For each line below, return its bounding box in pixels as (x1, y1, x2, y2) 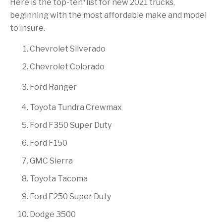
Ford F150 (30, 138, 67, 148)
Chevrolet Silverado (30, 44, 106, 54)
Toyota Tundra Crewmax (30, 102, 122, 112)
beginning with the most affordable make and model (10, 10, 207, 20)
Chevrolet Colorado (30, 61, 105, 71)
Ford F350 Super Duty (30, 120, 111, 130)
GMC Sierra (30, 156, 73, 166)
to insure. (10, 23, 45, 33)
